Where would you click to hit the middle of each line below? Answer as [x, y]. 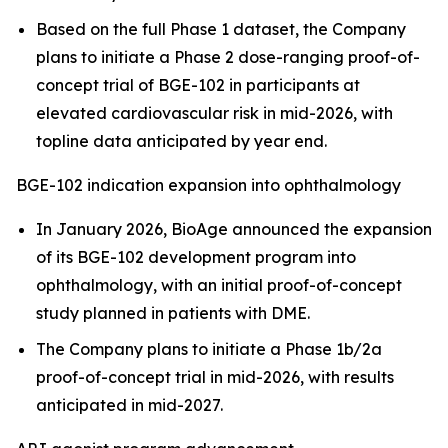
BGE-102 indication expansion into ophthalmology [208, 185]
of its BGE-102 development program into [196, 257]
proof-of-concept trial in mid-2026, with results [215, 377]
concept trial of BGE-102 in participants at [198, 85]
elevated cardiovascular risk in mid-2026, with [214, 113]
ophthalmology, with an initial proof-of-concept [219, 285]
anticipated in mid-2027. [129, 405]
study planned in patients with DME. [173, 313]
